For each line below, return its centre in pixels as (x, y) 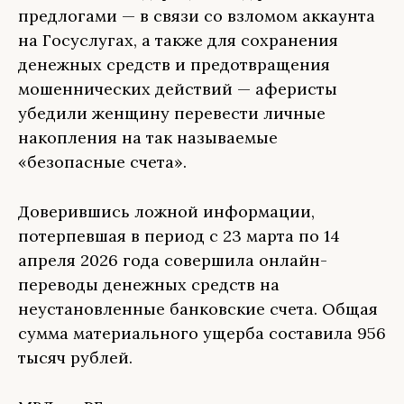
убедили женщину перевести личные (172, 113)
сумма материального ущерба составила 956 (202, 333)
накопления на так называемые (148, 138)
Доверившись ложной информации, (166, 211)
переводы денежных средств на (149, 285)
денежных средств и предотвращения (174, 64)
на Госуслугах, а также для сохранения (178, 40)
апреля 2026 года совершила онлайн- (173, 260)
